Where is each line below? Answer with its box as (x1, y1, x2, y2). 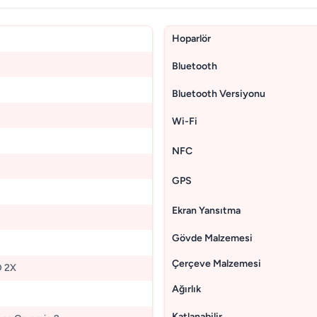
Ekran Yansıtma (172, 204, 241, 217)
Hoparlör (172, 33, 211, 45)
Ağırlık (172, 283, 201, 295)
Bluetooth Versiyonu (172, 88, 265, 100)
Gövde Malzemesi (172, 232, 253, 244)
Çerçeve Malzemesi (172, 258, 261, 270)
